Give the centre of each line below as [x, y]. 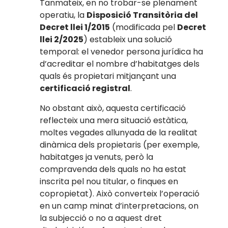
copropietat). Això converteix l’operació [120, 193]
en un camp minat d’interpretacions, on [119, 206]
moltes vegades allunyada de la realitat [119, 132]
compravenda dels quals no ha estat [113, 169]
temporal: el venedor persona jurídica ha [122, 52]
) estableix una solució [128, 40]
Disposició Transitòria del [142, 15]
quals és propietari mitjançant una [108, 76]
